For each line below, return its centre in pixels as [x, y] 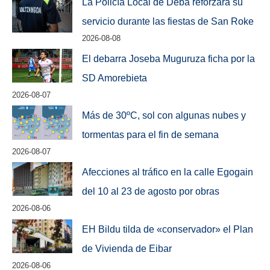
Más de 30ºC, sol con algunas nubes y [164, 115]
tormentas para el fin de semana [151, 135]
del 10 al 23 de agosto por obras [151, 191]
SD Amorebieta [115, 78]
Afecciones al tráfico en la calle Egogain [168, 172]
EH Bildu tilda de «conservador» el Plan [168, 229]
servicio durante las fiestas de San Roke [168, 21]
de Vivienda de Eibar [127, 248]
